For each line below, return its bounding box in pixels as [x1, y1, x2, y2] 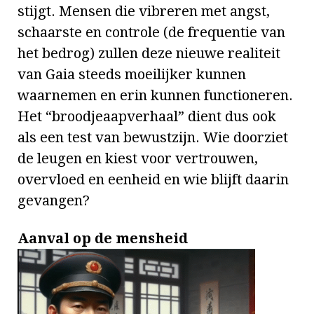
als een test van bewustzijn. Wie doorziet [18, 129, 288, 146]
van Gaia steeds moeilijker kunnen [18, 66, 246, 83]
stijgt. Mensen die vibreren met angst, [18, 3, 270, 20]
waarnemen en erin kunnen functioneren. [18, 87, 293, 104]
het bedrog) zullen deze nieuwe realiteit [18, 45, 280, 62]
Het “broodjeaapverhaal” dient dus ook [18, 108, 276, 125]
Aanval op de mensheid [18, 230, 188, 247]
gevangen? [18, 192, 90, 210]
